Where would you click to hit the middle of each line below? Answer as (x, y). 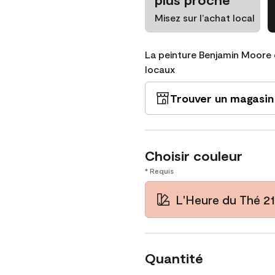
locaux (160, 69)
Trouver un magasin (222, 98)
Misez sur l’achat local (205, 17)
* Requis (159, 171)
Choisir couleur (194, 155)
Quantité (174, 258)
